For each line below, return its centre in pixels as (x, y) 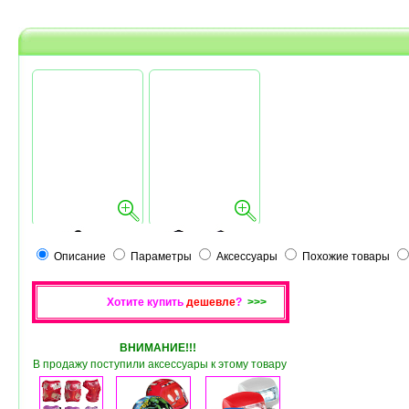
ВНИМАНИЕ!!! (158, 348)
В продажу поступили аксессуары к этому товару (159, 364)
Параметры (161, 257)
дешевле (211, 302)
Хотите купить (147, 302)
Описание (80, 257)
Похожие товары (346, 257)
